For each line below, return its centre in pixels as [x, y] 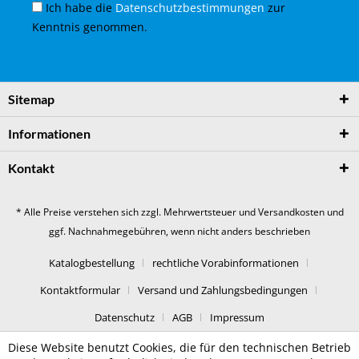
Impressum [237, 318]
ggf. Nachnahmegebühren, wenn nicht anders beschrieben [179, 232]
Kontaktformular [80, 290]
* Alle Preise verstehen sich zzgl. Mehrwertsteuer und [137, 212]
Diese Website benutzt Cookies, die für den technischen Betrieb [179, 347]
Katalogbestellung [91, 263]
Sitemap [31, 99]
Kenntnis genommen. [90, 27]
